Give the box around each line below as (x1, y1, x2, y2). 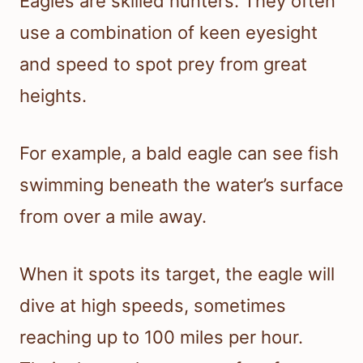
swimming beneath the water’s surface (19, 174, 344, 196)
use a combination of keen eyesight (19, 22, 318, 44)
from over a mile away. (19, 206, 207, 228)
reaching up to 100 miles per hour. (19, 327, 303, 348)
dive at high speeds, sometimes (19, 295, 286, 317)
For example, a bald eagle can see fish (19, 143, 339, 164)
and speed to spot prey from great (19, 53, 307, 75)
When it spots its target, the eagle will (19, 263, 335, 285)
